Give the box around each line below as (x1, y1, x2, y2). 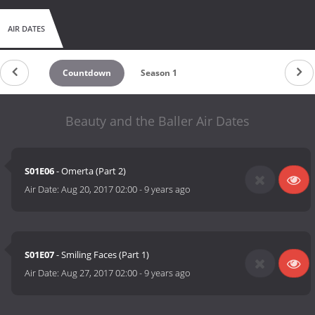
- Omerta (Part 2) (54, 165, 127, 178)
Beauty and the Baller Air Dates (65, 112, 250, 129)
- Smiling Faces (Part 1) (54, 248, 150, 262)
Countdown (63, 66, 112, 79)
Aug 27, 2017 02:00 (61, 266, 138, 280)
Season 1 (140, 66, 177, 79)
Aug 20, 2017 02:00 (61, 183, 138, 196)
